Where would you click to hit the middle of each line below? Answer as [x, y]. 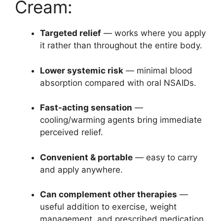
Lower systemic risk [82, 70]
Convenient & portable [86, 157]
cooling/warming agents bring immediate [121, 120]
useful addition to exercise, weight [108, 207]
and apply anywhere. [81, 169]
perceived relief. [72, 132]
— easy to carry [165, 157]
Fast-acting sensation [86, 108]
